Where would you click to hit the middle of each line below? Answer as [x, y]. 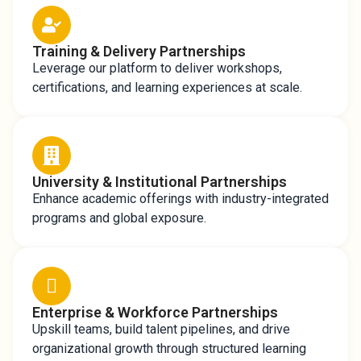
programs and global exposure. [119, 218]
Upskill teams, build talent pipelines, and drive [161, 329]
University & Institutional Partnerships [160, 182]
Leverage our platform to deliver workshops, [157, 68]
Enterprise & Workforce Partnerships [155, 312]
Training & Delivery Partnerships [139, 51]
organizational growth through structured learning [169, 349]
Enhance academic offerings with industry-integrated [180, 199]
